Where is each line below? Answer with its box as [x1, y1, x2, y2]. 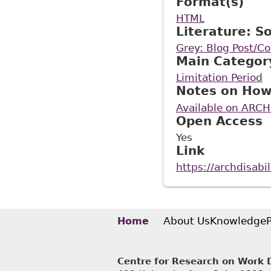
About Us [163, 214, 210, 227]
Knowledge [209, 214, 266, 227]
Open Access [175, 113, 263, 128]
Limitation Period [175, 71, 263, 84]
